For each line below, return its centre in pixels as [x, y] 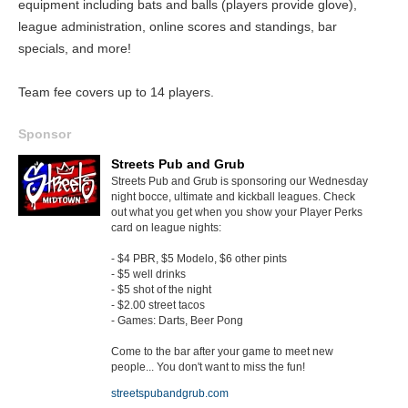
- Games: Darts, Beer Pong [177, 320]
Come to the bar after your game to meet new [222, 351]
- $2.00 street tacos [158, 305]
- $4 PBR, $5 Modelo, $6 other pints [199, 258]
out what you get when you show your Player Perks [237, 212]
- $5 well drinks [148, 274]
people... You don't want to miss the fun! [208, 367]
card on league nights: [166, 227]
